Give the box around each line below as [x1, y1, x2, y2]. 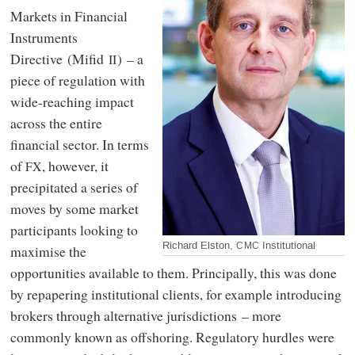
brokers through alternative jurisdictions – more [10, 306, 281, 326]
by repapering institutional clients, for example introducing [10, 284, 342, 304]
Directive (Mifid [10, 49, 109, 69]
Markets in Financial [10, 6, 128, 26]
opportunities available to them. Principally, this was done [10, 263, 337, 283]
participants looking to [10, 220, 138, 240]
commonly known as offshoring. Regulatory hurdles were [10, 327, 334, 347]
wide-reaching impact [10, 92, 134, 112]
